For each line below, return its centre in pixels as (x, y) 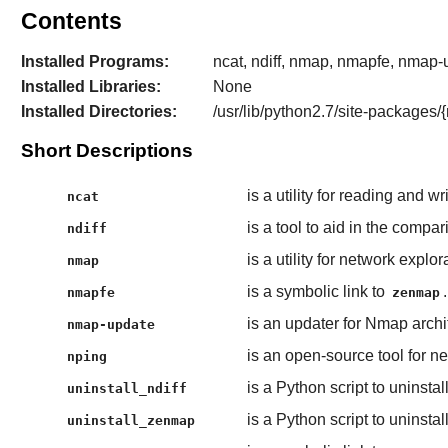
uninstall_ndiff (127, 388)
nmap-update (111, 324)
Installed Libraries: (90, 87)
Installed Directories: (98, 112)
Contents (71, 20)
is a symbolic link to (317, 291)
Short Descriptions (106, 150)
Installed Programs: (94, 61)
